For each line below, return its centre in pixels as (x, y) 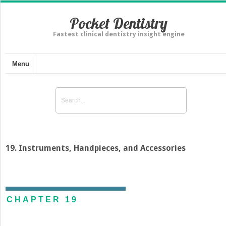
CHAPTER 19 (42, 199)
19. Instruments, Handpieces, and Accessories (96, 148)
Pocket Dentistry (119, 23)
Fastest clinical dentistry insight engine (119, 34)
